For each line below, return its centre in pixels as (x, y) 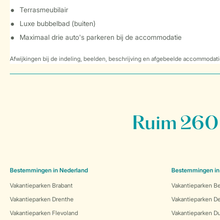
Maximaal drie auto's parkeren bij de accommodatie (101, 37)
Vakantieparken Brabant (41, 185)
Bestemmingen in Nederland (49, 170)
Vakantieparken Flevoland (44, 213)
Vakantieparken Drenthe (42, 199)
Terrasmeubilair (44, 10)
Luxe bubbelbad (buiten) (58, 23)
